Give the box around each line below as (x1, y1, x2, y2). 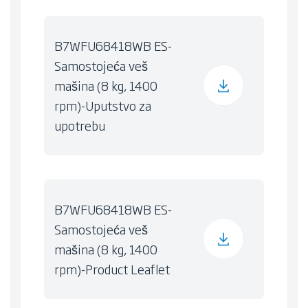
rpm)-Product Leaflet (54, 259, 170, 278)
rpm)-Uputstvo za (54, 96, 152, 114)
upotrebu (54, 115, 106, 134)
